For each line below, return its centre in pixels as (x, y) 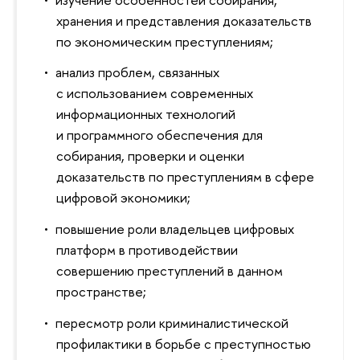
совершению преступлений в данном (170, 271)
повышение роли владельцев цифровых (174, 229)
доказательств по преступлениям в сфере (186, 177)
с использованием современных (155, 93)
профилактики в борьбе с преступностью (184, 343)
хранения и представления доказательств (184, 20)
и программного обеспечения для (160, 135)
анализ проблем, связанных (137, 72)
